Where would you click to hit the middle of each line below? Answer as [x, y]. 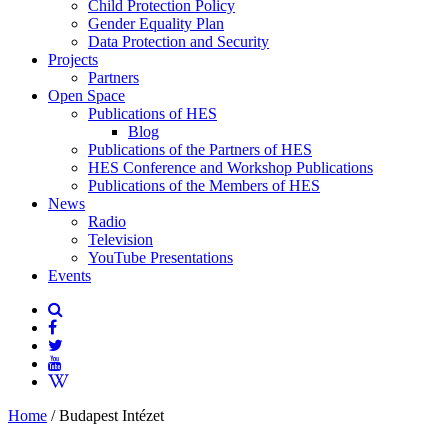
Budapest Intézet [109, 415]
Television [120, 239]
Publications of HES [152, 113]
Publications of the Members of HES [204, 185]
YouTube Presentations [160, 257]
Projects [73, 59]
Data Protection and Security [178, 41]
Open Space [86, 95]
